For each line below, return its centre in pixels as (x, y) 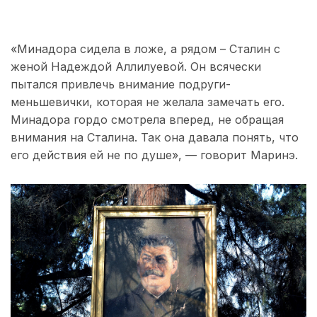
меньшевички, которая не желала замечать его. (148, 102)
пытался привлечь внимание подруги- (121, 84)
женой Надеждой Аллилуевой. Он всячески (136, 66)
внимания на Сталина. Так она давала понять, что (155, 137)
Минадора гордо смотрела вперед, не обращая (147, 119)
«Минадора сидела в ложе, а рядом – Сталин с (145, 48)
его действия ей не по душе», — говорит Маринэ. (154, 155)
